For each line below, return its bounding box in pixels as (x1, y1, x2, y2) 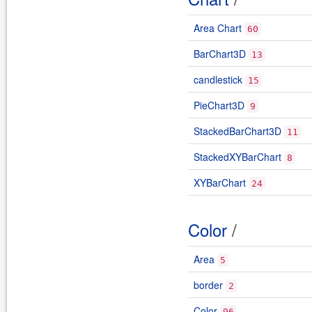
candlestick (194, 72, 242, 86)
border (194, 278, 223, 292)
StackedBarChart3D (194, 124, 281, 138)
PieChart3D (194, 98, 244, 112)
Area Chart (194, 21, 242, 35)
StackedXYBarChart (194, 150, 281, 164)
